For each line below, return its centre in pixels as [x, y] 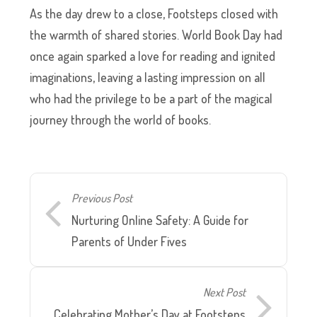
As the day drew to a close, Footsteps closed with [154, 14]
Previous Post [102, 198]
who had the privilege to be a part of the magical [151, 99]
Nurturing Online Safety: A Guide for [160, 220]
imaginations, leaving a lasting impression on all [148, 77]
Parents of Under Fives [129, 242]
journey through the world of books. [121, 120]
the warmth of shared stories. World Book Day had [156, 35]
